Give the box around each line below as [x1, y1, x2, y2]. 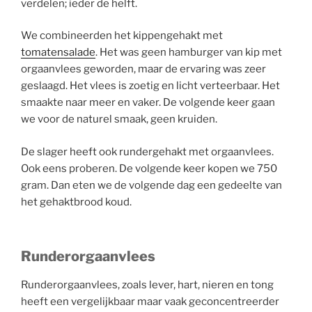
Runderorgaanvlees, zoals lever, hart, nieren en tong [21, 279, 274, 292]
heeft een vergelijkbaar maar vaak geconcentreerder [21, 295, 279, 309]
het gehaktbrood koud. [21, 195, 132, 208]
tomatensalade [21, 46, 95, 59]
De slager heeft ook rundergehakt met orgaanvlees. [21, 145, 274, 158]
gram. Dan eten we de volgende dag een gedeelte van [21, 178, 282, 192]
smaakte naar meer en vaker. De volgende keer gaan [21, 96, 275, 109]
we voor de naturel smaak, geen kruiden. [21, 113, 217, 126]
